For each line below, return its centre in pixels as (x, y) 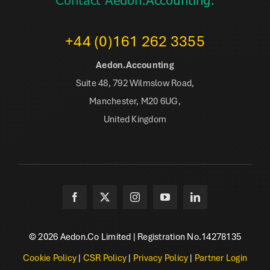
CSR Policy (105, 257)
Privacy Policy (161, 257)
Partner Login (221, 257)
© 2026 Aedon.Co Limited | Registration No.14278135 (135, 236)
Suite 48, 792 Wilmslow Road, (135, 82)
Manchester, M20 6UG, (135, 100)
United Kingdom (135, 118)
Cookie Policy (49, 257)
